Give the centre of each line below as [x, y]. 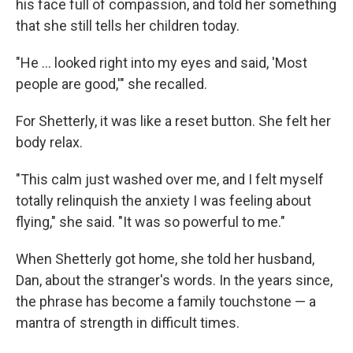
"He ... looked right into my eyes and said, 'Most [162, 63]
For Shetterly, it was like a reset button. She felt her [173, 121]
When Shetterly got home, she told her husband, [165, 259]
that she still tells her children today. [128, 26]
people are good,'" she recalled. [111, 84]
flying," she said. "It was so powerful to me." [150, 222]
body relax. [49, 142]
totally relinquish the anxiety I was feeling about [163, 201]
